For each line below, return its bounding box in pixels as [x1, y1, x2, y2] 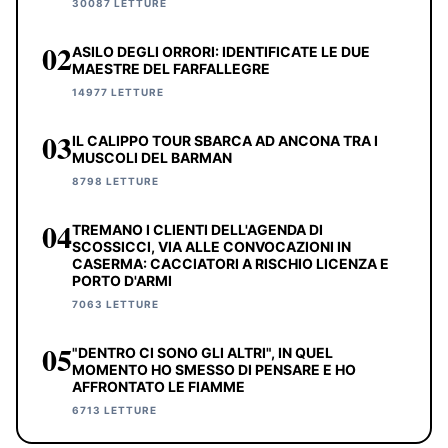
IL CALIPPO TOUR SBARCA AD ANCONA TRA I [72, 131, 378, 149]
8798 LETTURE [72, 174, 159, 187]
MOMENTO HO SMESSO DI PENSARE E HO [72, 360, 356, 378]
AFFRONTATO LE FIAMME [72, 377, 245, 395]
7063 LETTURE [72, 297, 159, 310]
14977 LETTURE [72, 85, 164, 98]
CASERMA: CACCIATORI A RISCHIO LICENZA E [72, 254, 389, 272]
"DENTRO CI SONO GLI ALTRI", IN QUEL [72, 343, 333, 361]
